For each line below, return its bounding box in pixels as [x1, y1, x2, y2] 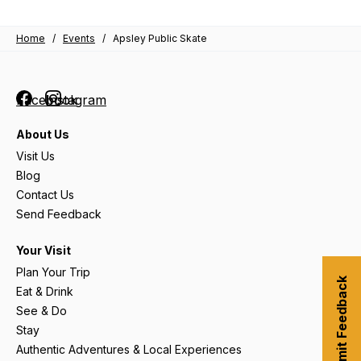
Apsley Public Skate [113, 31, 207, 44]
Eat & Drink [16, 284, 73, 298]
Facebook [16, 91, 77, 108]
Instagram [45, 91, 106, 108]
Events [63, 31, 95, 44]
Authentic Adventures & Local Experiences [16, 342, 242, 356]
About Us [16, 127, 69, 141]
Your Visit [16, 243, 71, 257]
